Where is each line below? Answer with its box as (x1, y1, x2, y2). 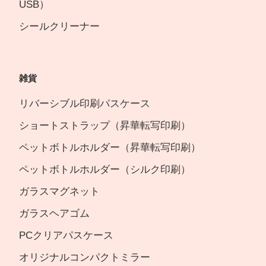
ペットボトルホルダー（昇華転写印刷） (19, 142, 201, 154)
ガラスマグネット (19, 186, 100, 198)
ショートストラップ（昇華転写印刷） (19, 120, 201, 132)
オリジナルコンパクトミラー (19, 252, 150, 264)
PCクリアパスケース (19, 230, 113, 242)
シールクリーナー (19, 21, 100, 33)
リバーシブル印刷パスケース (19, 98, 150, 110)
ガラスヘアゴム (19, 208, 90, 220)
